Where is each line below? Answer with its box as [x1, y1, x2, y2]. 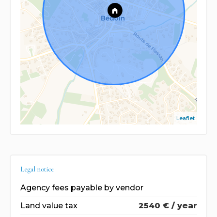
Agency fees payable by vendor [20, 183, 143, 193]
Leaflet [176, 115, 195, 122]
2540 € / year [138, 201, 197, 211]
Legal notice [20, 165, 54, 174]
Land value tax [20, 201, 77, 211]
